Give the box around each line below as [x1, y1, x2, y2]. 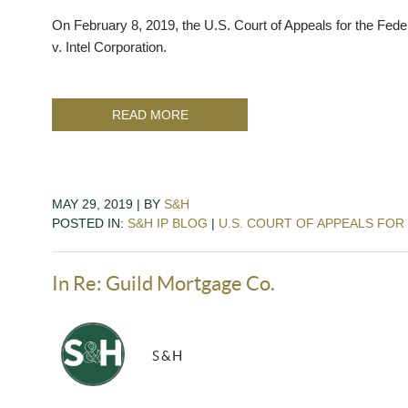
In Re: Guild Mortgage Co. [52, 271, 275, 294]
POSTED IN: [52, 215, 127, 230]
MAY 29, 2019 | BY [52, 196, 164, 211]
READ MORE [111, 107, 189, 122]
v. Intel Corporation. [52, 38, 167, 55]
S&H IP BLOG [127, 215, 208, 230]
